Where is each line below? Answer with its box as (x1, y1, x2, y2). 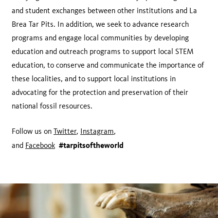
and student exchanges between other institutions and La (12, 6, 197, 16)
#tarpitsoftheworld (59, 140, 124, 150)
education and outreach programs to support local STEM (12, 47, 194, 56)
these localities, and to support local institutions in (12, 74, 176, 84)
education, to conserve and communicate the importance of (12, 60, 204, 70)
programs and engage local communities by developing (12, 33, 189, 43)
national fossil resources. (12, 101, 96, 111)
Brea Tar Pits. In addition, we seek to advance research (12, 19, 189, 29)
